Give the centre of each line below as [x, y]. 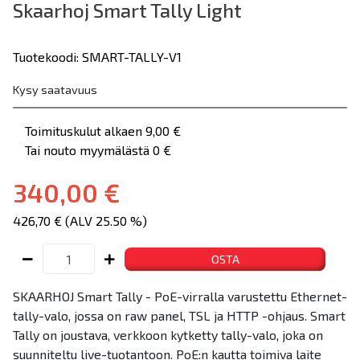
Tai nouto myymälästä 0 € [98, 150]
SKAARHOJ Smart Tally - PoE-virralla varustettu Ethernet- [180, 296]
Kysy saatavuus [55, 90]
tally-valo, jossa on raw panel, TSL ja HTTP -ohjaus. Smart [179, 315]
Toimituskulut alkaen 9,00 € [103, 131]
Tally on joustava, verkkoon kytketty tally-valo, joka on [168, 335]
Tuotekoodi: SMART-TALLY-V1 [97, 57]
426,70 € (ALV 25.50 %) [80, 221]
